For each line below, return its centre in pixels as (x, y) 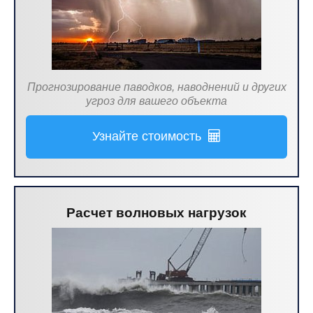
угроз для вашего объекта (156, 101)
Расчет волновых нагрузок (156, 213)
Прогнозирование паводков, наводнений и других (156, 87)
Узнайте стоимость (150, 136)
